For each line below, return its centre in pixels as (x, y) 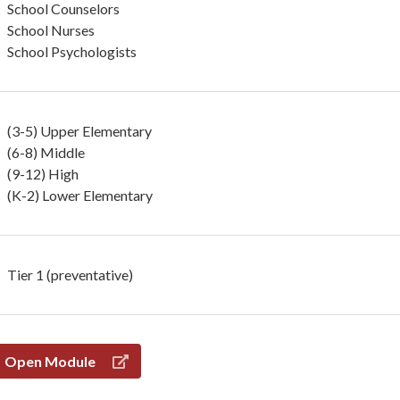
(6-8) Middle (46, 152)
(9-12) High (42, 174)
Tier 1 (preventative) (70, 275)
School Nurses (50, 30)
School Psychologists (71, 51)
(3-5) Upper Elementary (79, 131)
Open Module (51, 361)
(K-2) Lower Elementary (79, 195)
